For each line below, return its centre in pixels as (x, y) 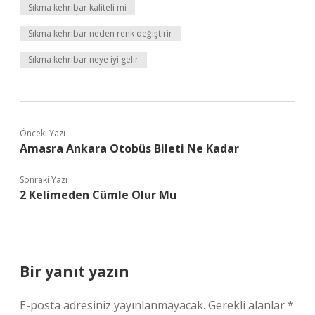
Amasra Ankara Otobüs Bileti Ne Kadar (129, 148)
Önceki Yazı (43, 133)
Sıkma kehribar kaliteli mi (77, 7)
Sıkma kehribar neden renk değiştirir (100, 33)
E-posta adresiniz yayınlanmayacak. (112, 305)
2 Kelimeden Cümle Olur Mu (98, 195)
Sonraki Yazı (44, 180)
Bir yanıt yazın (75, 271)
